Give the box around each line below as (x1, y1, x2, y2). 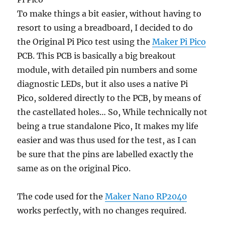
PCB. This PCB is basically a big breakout (17, 51, 176, 61)
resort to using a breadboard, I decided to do (17, 23, 193, 33)
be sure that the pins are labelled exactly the (17, 149, 194, 160)
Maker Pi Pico (152, 37, 206, 47)
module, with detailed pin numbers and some (17, 65, 198, 75)
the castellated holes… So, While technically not (17, 107, 208, 118)
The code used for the (17, 191, 105, 202)
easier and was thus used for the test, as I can (17, 135, 197, 146)
